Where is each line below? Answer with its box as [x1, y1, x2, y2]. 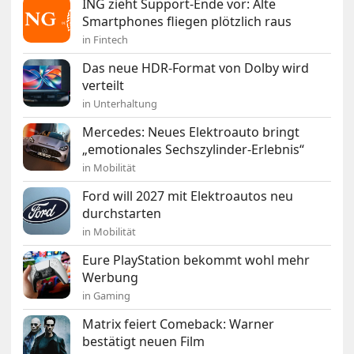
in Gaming [82, 288, 131, 303]
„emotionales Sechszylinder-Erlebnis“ [82, 141, 305, 159]
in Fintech [82, 32, 129, 47]
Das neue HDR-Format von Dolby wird [82, 59, 310, 77]
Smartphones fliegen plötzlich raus [82, 13, 292, 31]
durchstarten [82, 205, 162, 223]
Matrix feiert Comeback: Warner [82, 315, 275, 333]
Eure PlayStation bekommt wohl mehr [82, 251, 311, 269]
